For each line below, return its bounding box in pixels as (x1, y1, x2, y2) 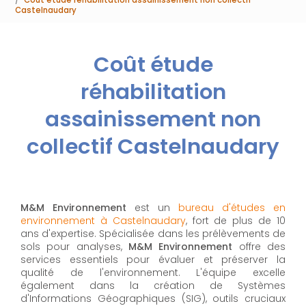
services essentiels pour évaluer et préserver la (20, 253, 286, 267)
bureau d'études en (178, 201, 286, 215)
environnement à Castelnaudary (20, 214, 186, 228)
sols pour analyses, (20, 240, 128, 254)
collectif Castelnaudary (27, 132, 279, 162)
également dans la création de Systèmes (20, 279, 286, 293)
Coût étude (93, 50, 213, 80)
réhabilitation (80, 77, 226, 107)
